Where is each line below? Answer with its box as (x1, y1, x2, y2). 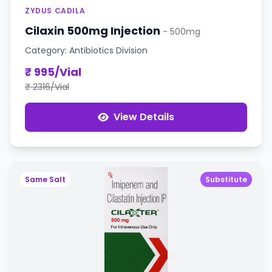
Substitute (205, 174, 247, 185)
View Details (114, 109, 174, 124)
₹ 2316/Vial (25, 80, 69, 93)
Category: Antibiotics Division (25, 44, 148, 56)
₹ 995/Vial (25, 64, 81, 80)
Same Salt (25, 174, 66, 185)
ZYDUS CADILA (25, 5, 86, 16)
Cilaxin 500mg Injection (25, 22, 163, 38)
